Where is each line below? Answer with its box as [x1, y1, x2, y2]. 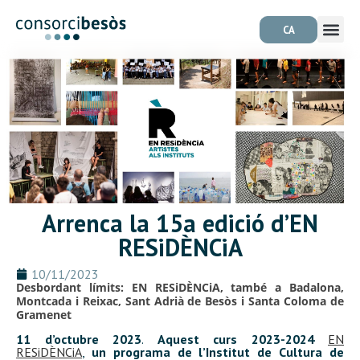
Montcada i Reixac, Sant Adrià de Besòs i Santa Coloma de [16, 293, 344, 309]
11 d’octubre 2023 [16, 331, 141, 348]
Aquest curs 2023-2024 [157, 331, 314, 348]
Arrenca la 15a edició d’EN [42, 207, 318, 239]
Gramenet [16, 307, 72, 322]
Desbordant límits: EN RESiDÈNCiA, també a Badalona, [16, 280, 344, 295]
